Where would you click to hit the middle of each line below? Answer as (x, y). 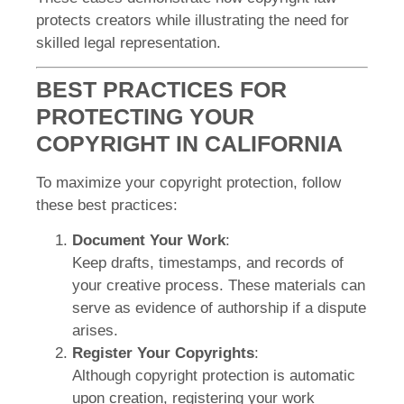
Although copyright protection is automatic (214, 376)
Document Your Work (149, 241)
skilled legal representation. (129, 42)
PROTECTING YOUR (145, 116)
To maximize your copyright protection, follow (188, 182)
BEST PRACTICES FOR (161, 89)
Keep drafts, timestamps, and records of (208, 263)
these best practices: (107, 205)
